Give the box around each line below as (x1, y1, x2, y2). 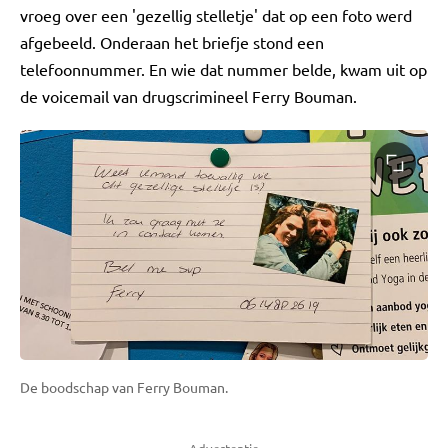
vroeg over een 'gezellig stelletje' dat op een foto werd (20, 5, 412, 25)
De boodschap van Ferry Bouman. (20, 377, 228, 396)
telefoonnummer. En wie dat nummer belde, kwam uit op (20, 59, 427, 79)
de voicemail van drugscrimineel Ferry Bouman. (20, 86, 357, 106)
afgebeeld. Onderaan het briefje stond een (20, 32, 324, 52)
